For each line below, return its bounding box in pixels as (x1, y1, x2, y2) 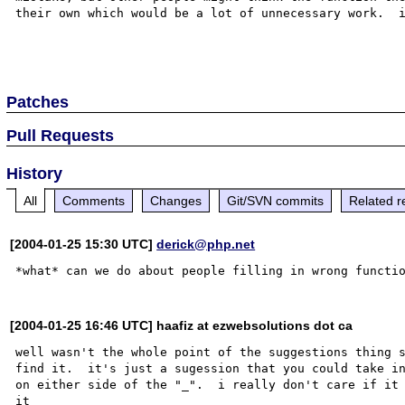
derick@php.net (156, 236, 256, 251)
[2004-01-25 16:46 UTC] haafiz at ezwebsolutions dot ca (10, 317, 353, 333)
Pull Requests (6, 126, 115, 145)
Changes (150, 193, 202, 208)
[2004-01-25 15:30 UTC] (10, 236, 157, 251)
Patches (6, 92, 70, 111)
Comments (62, 193, 126, 208)
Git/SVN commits (227, 193, 325, 208)
